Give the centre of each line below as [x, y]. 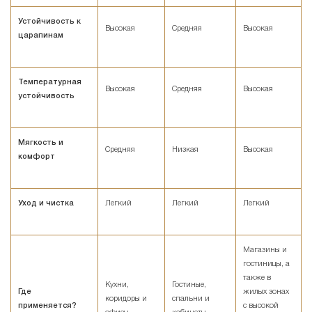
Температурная [50, 83]
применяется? [47, 306]
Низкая [185, 150]
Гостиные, [189, 285]
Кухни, [117, 285]
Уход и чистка [46, 204]
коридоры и [126, 299]
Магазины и [265, 250]
